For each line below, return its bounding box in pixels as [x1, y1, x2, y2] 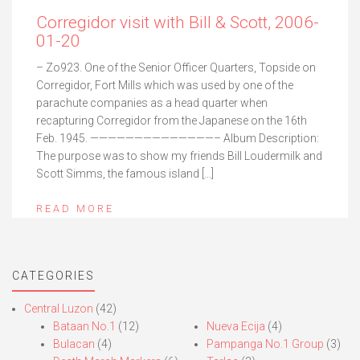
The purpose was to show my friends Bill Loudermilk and [36, 149, 322, 162]
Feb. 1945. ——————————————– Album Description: [36, 131, 319, 145]
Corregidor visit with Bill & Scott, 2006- [36, 12, 319, 32]
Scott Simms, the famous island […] [36, 166, 214, 180]
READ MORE [36, 202, 114, 215]
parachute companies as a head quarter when [36, 96, 268, 109]
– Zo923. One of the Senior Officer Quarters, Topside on [36, 60, 316, 74]
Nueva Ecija [206, 319, 265, 333]
